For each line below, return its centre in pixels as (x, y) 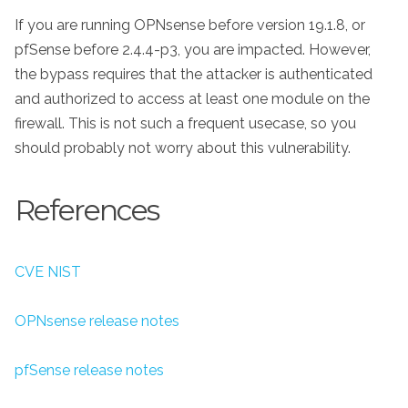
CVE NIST (48, 271)
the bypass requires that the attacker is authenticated (194, 75)
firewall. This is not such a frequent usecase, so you (185, 124)
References (87, 209)
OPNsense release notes (97, 321)
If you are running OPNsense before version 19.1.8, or (190, 25)
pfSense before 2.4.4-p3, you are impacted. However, (193, 50)
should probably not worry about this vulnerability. (183, 148)
